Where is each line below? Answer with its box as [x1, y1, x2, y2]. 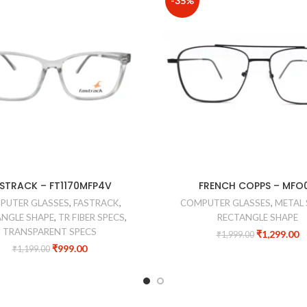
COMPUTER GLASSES [180, 197, 271, 209]
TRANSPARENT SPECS [3, 226, 97, 238]
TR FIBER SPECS [58, 212, 125, 223]
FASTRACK [73, 197, 119, 209]
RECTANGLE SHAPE [217, 212, 298, 223]
